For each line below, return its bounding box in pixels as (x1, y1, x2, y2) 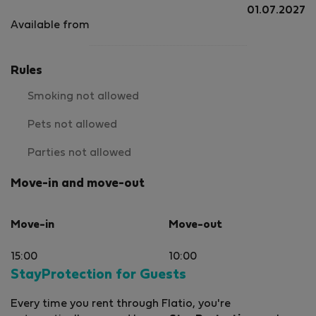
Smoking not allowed (28, 92, 139, 102)
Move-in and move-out (11, 178, 145, 190)
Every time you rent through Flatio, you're (11, 298, 231, 309)
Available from (11, 20, 90, 31)
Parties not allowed (28, 148, 131, 159)
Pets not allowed (28, 120, 117, 130)
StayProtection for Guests (11, 268, 186, 281)
